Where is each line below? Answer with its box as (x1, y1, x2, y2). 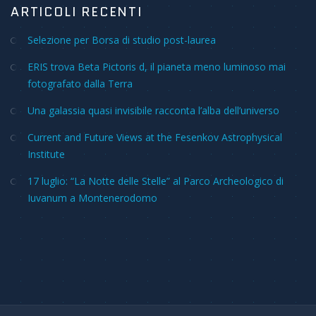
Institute (28, 147, 65, 161)
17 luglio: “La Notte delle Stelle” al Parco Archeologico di (28, 174, 284, 188)
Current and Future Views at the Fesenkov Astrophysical (28, 130, 282, 144)
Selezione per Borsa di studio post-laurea (28, 33, 216, 47)
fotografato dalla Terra (28, 77, 133, 90)
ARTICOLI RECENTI (11, 3, 142, 21)
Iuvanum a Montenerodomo (28, 191, 157, 205)
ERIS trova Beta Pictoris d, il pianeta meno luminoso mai (28, 60, 286, 73)
